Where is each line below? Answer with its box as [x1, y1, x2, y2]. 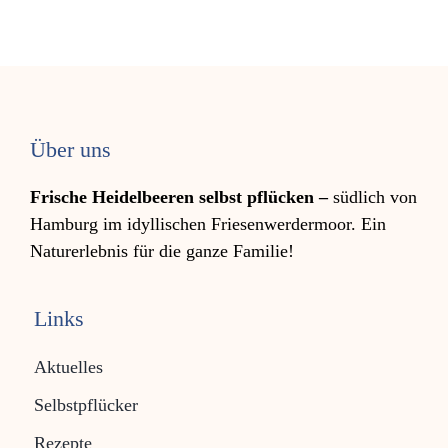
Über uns [29, 137, 111, 162]
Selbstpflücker [33, 395, 138, 415]
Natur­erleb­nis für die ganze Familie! [29, 241, 294, 261]
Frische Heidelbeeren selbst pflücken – [29, 187, 328, 207]
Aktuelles [33, 357, 103, 377]
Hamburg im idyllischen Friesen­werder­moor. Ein [29, 214, 386, 234]
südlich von [327, 187, 417, 207]
